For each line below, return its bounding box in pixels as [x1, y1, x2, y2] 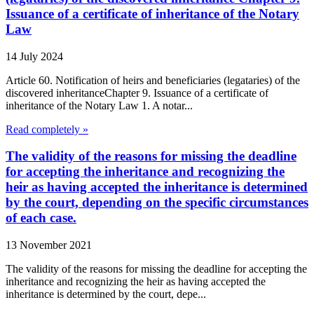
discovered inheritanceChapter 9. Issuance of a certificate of [6, 86, 268, 99]
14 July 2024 [6, 50, 63, 62]
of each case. [6, 210, 76, 226]
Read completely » [6, 123, 88, 135]
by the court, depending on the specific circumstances [6, 195, 308, 210]
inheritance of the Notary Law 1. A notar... [6, 99, 193, 111]
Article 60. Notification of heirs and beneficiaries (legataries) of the [6, 74, 300, 86]
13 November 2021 [6, 239, 92, 252]
